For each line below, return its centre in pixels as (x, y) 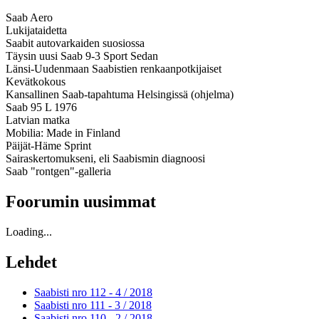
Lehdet (31, 262)
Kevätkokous (36, 82)
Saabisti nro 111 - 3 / (82, 305)
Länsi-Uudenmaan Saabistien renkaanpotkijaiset (114, 69)
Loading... (29, 232)
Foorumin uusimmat (81, 202)
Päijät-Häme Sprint (48, 146)
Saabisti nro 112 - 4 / (82, 292)
